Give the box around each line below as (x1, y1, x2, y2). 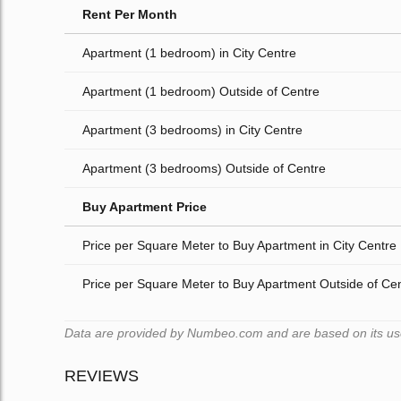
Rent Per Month (82, 7, 177, 22)
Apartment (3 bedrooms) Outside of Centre (82, 161, 326, 176)
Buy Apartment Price (82, 200, 207, 215)
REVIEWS (64, 367, 139, 386)
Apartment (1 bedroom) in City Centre (82, 46, 296, 61)
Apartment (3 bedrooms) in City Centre (82, 123, 303, 138)
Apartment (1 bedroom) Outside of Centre (82, 84, 320, 99)
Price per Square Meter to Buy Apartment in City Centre (82, 238, 397, 253)
